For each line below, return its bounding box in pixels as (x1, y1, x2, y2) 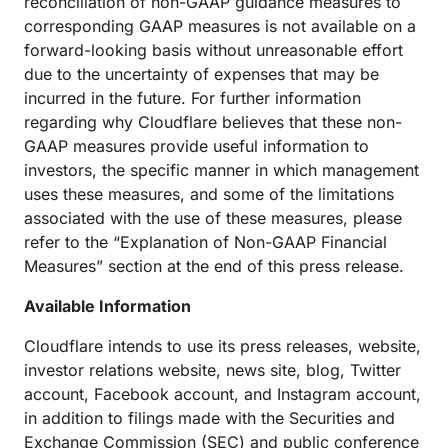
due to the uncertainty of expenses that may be (24, 64, 379, 84)
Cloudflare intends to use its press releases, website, (24, 336, 421, 356)
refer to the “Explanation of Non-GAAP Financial (24, 232, 387, 252)
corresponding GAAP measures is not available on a (24, 16, 416, 36)
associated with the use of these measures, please (24, 208, 402, 228)
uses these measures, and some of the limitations (24, 184, 394, 204)
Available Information (24, 296, 191, 316)
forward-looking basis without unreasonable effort (24, 40, 403, 60)
